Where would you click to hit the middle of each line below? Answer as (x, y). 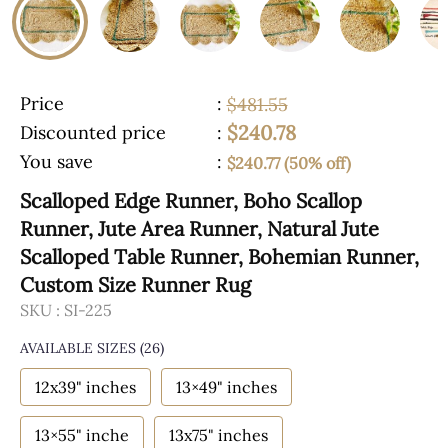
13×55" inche (82, 435)
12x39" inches (85, 387)
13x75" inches (218, 435)
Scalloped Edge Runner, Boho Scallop (191, 201)
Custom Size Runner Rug (135, 285)
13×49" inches (226, 387)
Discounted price (93, 133)
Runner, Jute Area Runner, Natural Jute (199, 229)
